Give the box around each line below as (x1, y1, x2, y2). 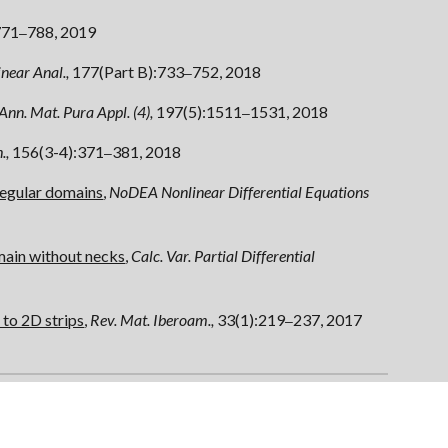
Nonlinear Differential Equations (161, 182, 370, 201)
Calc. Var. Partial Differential (131, 246, 316, 265)
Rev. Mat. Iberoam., (90, 310, 218, 329)
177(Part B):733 (69, 62, 185, 81)
